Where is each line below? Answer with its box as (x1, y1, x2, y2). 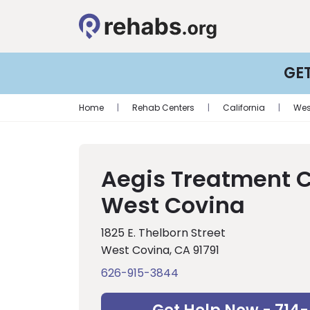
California (223, 102, 265, 113)
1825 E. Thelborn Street (101, 225, 226, 241)
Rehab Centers (132, 102, 194, 113)
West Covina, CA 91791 (101, 242, 219, 258)
